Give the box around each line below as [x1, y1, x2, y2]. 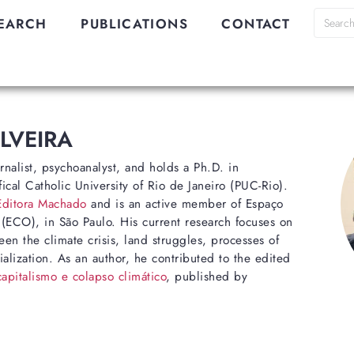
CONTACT [221, 14, 291, 33]
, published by [166, 268, 248, 286]
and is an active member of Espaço [86, 195, 284, 213]
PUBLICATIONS [81, 14, 188, 33]
